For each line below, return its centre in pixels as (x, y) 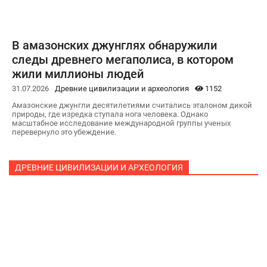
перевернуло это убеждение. (64, 132)
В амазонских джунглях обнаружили (114, 45)
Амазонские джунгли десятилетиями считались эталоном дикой (132, 105)
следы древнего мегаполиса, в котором (123, 59)
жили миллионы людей (78, 74)
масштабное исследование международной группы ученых (121, 123)
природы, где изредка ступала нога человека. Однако (110, 114)
